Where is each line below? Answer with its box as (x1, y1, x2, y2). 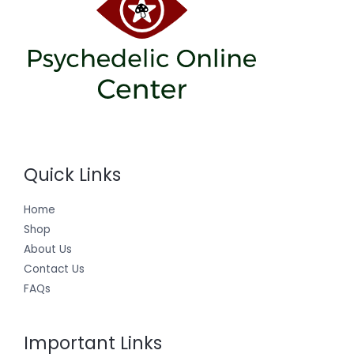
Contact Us (24, 262, 85, 277)
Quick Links (24, 162, 121, 187)
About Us (24, 242, 72, 258)
